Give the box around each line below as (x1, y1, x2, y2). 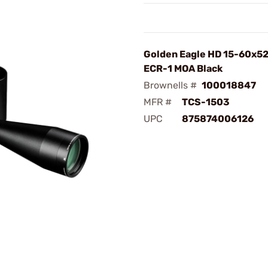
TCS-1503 (182, 96, 230, 108)
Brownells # (144, 80, 197, 91)
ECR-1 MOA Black (144, 63, 223, 74)
